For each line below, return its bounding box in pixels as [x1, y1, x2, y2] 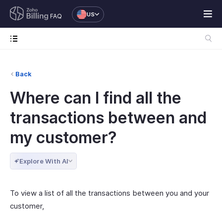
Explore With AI [19, 157, 68, 165]
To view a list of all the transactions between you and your [10, 188, 209, 198]
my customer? [10, 128, 117, 147]
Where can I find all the [10, 88, 181, 108]
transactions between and [10, 108, 207, 127]
